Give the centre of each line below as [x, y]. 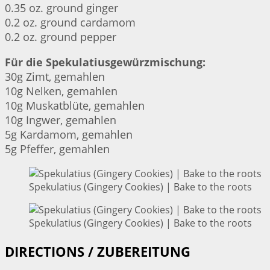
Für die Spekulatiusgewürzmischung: [105, 62]
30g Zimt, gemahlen [55, 77]
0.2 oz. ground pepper [61, 37]
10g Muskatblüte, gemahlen [75, 106]
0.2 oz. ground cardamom [70, 23]
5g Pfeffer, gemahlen [57, 149]
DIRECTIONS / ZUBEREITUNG [98, 251]
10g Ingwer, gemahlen [61, 120]
